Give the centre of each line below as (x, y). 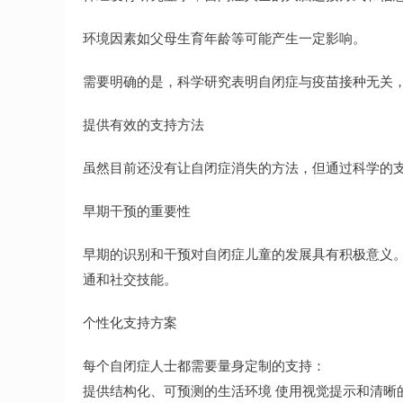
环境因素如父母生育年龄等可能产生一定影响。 (224, 37)
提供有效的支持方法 (143, 124)
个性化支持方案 (130, 322)
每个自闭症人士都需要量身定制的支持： (204, 365)
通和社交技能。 (130, 278)
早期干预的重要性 (137, 210)
